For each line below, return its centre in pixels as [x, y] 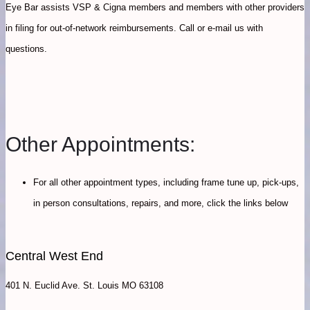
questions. [26, 49]
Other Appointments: [100, 145]
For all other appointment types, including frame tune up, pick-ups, [166, 183]
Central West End [54, 256]
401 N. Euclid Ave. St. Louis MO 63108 [84, 286]
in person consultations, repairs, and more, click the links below [161, 203]
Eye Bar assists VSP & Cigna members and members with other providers [155, 8]
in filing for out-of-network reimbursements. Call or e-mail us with [134, 28]
